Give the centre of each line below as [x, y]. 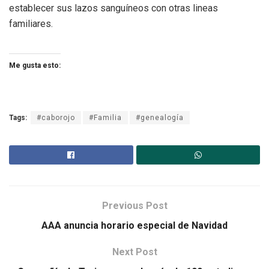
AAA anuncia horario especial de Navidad [134, 226]
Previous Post [134, 206]
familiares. [31, 24]
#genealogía [160, 118]
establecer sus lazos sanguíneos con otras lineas [113, 8]
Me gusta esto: [35, 66]
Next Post [134, 252]
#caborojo [56, 118]
